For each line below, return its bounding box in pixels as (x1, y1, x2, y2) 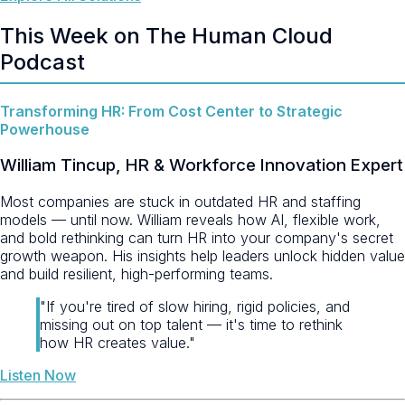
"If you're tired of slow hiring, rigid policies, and (40, 297, 350, 316)
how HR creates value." (40, 333, 195, 352)
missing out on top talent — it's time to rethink (40, 315, 343, 334)
